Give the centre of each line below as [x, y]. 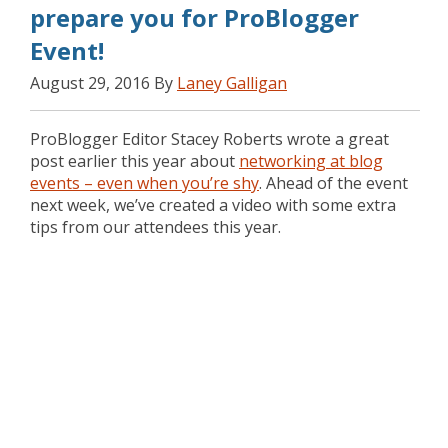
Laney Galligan [232, 83]
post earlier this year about [134, 161]
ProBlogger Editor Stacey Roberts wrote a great [209, 139]
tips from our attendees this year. [155, 227]
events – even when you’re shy [144, 183]
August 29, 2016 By [103, 83]
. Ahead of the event [333, 183]
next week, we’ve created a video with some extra [213, 205]
